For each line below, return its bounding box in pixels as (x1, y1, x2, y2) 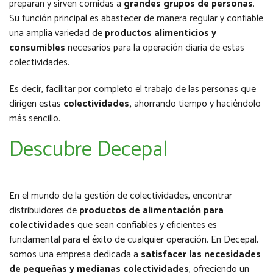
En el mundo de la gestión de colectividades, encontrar (9, 188, 232, 205)
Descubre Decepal (9, 132, 168, 168)
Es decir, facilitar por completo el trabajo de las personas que (9, 81, 256, 98)
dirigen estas (9, 96, 63, 113)
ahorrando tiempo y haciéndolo (132, 96, 261, 113)
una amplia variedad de (9, 25, 105, 42)
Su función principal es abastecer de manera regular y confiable (9, 10, 263, 27)
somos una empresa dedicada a (9, 246, 141, 263)
